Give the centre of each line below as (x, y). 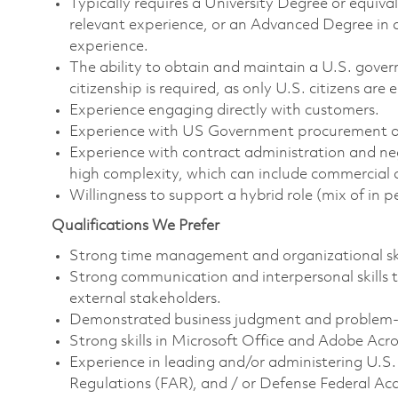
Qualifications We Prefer (135, 227)
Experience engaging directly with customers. (224, 111)
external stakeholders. (145, 299)
